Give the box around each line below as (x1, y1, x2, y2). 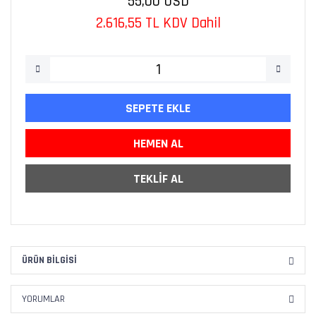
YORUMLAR (22, 292, 65, 305)
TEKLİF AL (133, 170, 183, 187)
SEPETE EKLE (126, 99, 190, 116)
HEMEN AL (133, 135, 183, 152)
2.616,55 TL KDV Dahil (95, 13, 221, 32)
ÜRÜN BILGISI (22, 253, 77, 267)
